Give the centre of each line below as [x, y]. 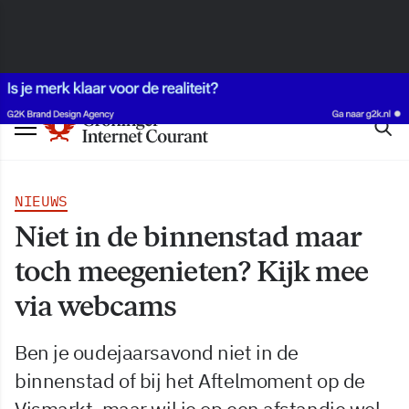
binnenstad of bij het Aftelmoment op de [190, 380]
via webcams [96, 306]
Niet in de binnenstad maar [188, 236]
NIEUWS [42, 201]
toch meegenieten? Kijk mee [192, 271]
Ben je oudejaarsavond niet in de [157, 352]
